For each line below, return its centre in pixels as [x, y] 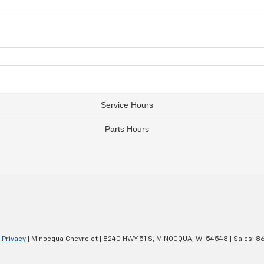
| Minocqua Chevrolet [62, 240]
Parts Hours [127, 129]
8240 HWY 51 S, [128, 240]
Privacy [14, 240]
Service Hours [127, 105]
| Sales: [242, 240]
